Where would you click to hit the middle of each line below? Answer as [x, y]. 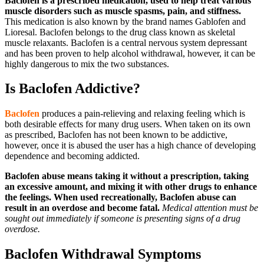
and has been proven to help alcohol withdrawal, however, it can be [130, 53]
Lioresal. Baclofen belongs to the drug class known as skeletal [120, 32]
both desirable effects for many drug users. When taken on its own [128, 124]
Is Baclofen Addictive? [72, 89]
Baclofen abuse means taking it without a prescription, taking [127, 176]
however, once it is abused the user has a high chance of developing [130, 146]
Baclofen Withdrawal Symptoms [103, 254]
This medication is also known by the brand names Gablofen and [125, 21]
